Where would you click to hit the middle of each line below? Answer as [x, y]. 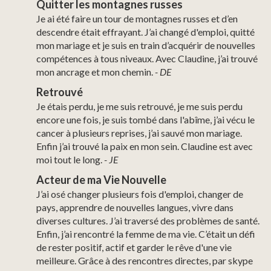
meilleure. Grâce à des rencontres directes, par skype [145, 260]
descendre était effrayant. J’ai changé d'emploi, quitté [145, 31]
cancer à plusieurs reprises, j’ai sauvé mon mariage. [139, 132]
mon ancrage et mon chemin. [96, 71]
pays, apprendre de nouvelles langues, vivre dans [135, 207]
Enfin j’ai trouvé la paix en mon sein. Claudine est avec [145, 146]
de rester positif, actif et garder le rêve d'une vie [134, 247]
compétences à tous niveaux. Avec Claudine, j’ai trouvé [147, 58]
